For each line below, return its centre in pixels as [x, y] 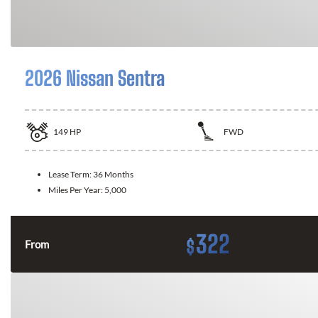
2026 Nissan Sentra [95, 78]
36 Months [113, 174]
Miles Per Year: [76, 190]
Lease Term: [71, 174]
